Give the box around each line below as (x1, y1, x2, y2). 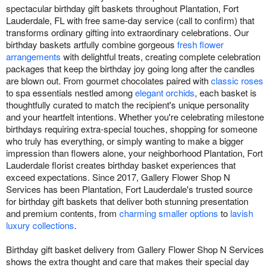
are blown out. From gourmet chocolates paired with (6, 74, 211, 87)
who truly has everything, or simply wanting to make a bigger (6, 134, 243, 148)
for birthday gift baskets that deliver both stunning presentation (6, 195, 248, 208)
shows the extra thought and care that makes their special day (6, 255, 250, 268)
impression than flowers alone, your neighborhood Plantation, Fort (6, 146, 263, 160)
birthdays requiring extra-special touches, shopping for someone (6, 122, 257, 136)
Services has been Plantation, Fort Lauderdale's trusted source (6, 183, 253, 196)
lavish (230, 207, 253, 220)
